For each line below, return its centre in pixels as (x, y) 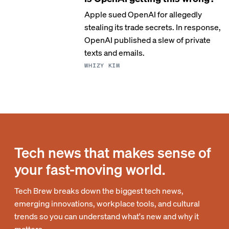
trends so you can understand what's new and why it (107, 216)
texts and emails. (115, 52)
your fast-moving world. (90, 169)
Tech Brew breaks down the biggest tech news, (99, 190)
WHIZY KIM (102, 66)
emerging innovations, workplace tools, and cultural (107, 203)
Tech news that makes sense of (113, 152)
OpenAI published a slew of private (148, 40)
